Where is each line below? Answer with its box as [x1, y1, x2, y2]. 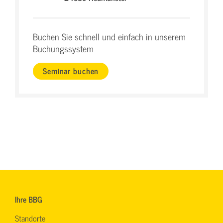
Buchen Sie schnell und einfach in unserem [33, 29, 186, 44]
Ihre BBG [15, 192, 42, 206]
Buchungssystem [33, 41, 94, 56]
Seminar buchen [43, 64, 99, 78]
